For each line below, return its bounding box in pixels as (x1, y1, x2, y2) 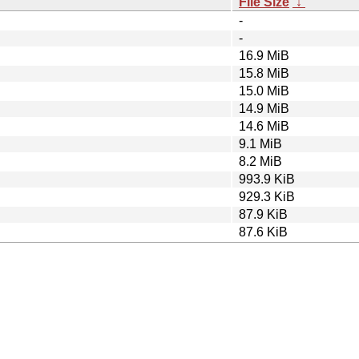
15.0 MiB (239, 83, 289, 98)
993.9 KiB (239, 171, 295, 186)
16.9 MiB (239, 48, 289, 63)
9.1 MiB (239, 136, 282, 151)
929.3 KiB (239, 189, 295, 204)
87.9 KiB (239, 207, 288, 221)
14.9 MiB (239, 101, 289, 115)
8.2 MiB (239, 154, 282, 168)
